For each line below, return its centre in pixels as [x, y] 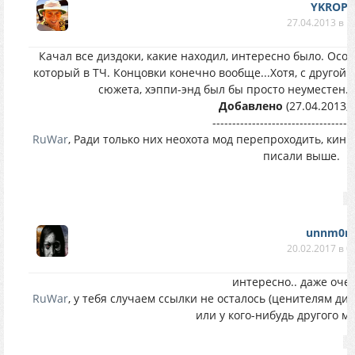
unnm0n [329, 233]
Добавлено [251, 106]
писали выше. [301, 156]
